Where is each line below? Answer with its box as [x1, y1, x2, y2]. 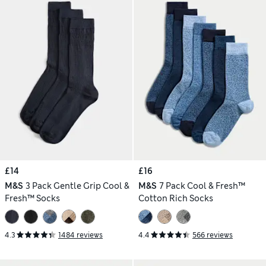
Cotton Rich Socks [138, 193, 213, 204]
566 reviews [192, 230, 233, 240]
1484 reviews [58, 230, 103, 240]
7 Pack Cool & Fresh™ [159, 180, 245, 192]
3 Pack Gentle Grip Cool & [25, 180, 129, 192]
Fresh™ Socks [5, 193, 60, 204]
